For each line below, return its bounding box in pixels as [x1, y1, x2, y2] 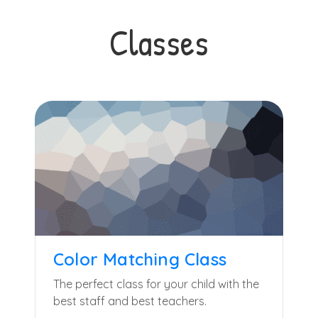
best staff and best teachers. [53, 293, 207, 308]
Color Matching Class [53, 248, 226, 270]
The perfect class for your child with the [53, 276, 259, 291]
